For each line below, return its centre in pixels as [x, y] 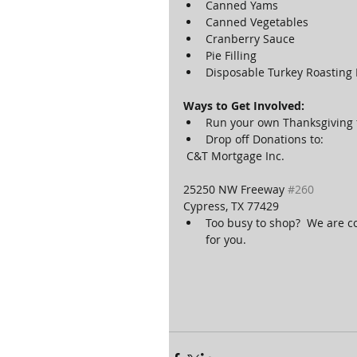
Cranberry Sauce [253, 39]
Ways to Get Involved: [244, 106]
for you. [228, 239]
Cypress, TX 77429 [233, 206]
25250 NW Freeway [235, 189]
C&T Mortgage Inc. [235, 156]
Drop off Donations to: [266, 139]
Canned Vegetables [260, 22]
